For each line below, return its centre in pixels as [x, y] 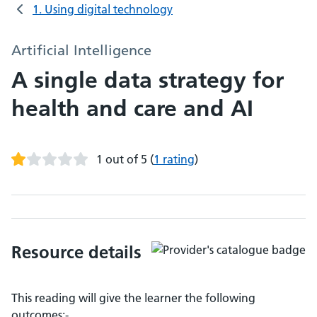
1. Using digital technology [103, 9]
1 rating [174, 159]
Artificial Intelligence [81, 50]
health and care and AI [132, 108]
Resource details [76, 252]
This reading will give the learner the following [133, 298]
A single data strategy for [148, 80]
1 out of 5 [122, 159]
